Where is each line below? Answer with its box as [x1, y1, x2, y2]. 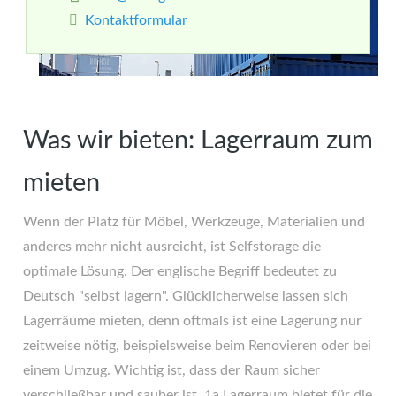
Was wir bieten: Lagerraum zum [23, 128, 373, 154]
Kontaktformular [85, 13, 187, 27]
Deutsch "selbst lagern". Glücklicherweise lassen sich [23, 289, 348, 303]
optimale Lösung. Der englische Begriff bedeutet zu [23, 264, 337, 278]
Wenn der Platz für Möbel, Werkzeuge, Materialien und [23, 215, 365, 229]
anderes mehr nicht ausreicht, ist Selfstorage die [23, 240, 321, 254]
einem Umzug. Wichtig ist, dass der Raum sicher [23, 363, 320, 377]
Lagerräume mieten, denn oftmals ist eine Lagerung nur [23, 314, 362, 328]
